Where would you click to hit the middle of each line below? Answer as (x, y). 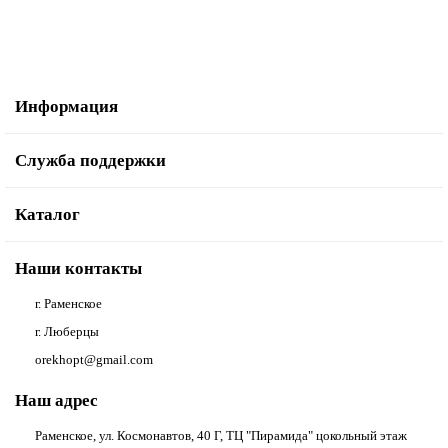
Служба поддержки (90, 160)
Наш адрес (56, 400)
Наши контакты (78, 268)
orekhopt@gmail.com (94, 359)
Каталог (47, 214)
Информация (66, 106)
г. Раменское (68, 303)
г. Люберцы (67, 331)
